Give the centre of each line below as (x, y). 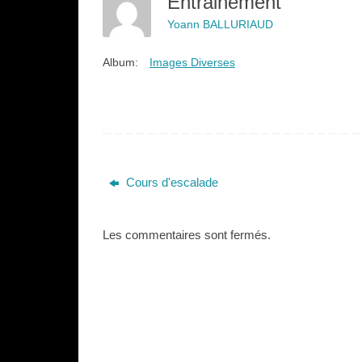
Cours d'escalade (171, 182)
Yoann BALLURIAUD (220, 24)
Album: (120, 63)
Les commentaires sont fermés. (187, 235)
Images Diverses (192, 63)
